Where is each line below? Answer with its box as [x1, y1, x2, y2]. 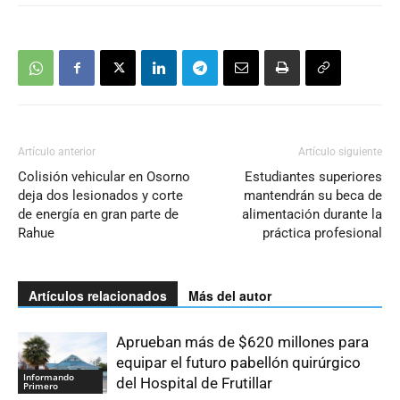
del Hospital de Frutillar [116, 374, 272, 393]
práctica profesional [262, 225, 382, 242]
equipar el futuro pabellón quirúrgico [116, 354, 361, 372]
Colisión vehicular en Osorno [18, 169, 190, 186]
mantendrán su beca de [244, 187, 382, 204]
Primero [23, 379, 58, 393]
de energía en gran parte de [18, 206, 179, 223]
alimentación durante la [242, 206, 382, 223]
